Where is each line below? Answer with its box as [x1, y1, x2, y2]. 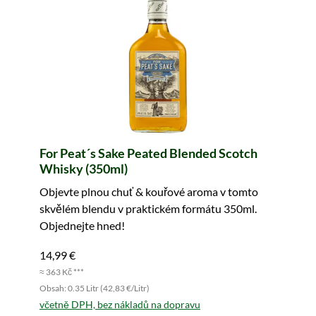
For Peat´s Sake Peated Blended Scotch [39, 145, 257, 162]
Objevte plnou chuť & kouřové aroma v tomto [39, 185, 258, 199]
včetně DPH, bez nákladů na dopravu [39, 298, 200, 311]
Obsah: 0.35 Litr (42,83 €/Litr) [39, 283, 150, 294]
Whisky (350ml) [39, 161, 128, 177]
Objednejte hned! [39, 219, 125, 233]
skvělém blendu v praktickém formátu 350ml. [39, 202, 257, 216]
